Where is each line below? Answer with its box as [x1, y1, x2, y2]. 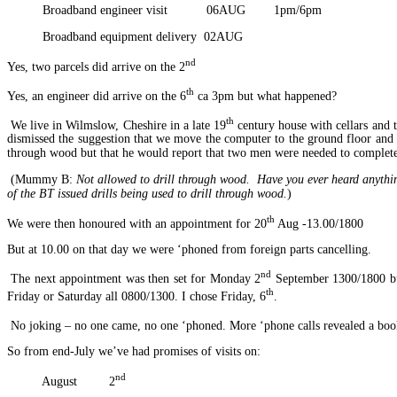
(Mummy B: [7, 173, 77, 187]
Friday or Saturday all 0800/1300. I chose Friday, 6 [7, 289, 266, 303]
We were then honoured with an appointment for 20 [7, 216, 267, 230]
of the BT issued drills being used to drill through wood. [7, 187, 287, 201]
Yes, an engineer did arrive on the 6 [7, 89, 186, 103]
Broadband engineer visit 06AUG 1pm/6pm [7, 4, 322, 18]
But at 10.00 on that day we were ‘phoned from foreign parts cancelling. [7, 242, 371, 256]
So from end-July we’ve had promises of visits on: [7, 345, 261, 359]
